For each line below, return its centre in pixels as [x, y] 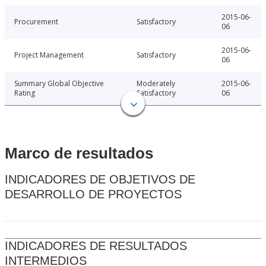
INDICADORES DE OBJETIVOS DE [100, 180]
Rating [25, 93]
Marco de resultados [79, 153]
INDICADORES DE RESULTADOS [96, 246]
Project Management [49, 55]
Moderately [156, 84]
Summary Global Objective [59, 84]
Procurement [36, 22]
